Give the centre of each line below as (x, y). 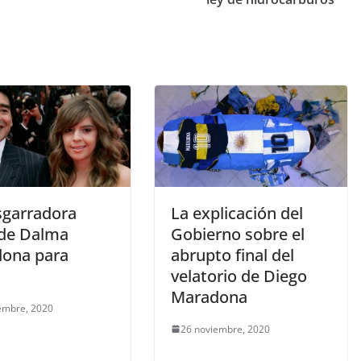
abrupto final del (232, 255)
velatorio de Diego (239, 276)
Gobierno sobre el (238, 234)
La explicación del (237, 213)
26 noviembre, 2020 (225, 329)
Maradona (209, 297)
